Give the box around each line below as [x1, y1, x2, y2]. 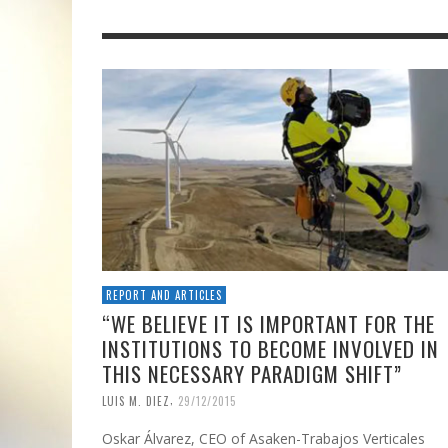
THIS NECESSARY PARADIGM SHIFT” [102, 357, 402, 389]
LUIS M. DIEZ [102, 392, 170, 409]
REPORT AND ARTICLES [106, 286, 222, 303]
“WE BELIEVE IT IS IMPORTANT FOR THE [102, 307, 435, 339]
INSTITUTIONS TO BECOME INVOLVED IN [102, 332, 439, 364]
